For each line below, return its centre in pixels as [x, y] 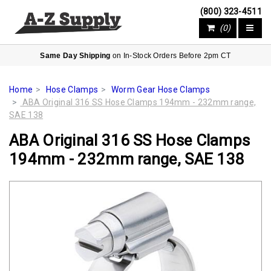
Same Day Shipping [75, 55]
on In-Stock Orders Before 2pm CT [171, 55]
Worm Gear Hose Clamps [161, 89]
